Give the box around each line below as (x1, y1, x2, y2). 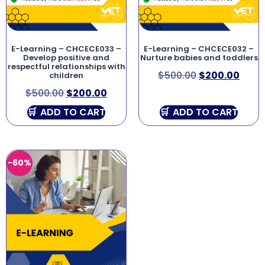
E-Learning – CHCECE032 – (144, 43, 254, 54)
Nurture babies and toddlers (140, 51, 258, 63)
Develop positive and (23, 51, 109, 63)
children (49, 69, 83, 81)
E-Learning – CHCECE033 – (11, 43, 121, 54)
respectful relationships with (7, 60, 125, 72)
